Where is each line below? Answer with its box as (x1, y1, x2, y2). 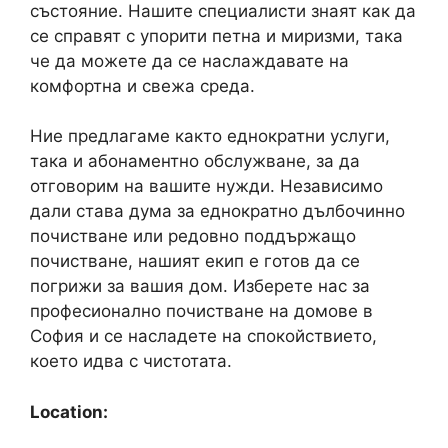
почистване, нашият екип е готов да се (30, 251, 360, 271)
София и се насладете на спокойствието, (30, 326, 377, 346)
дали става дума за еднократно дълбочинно (30, 201, 405, 221)
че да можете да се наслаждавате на (30, 50, 349, 71)
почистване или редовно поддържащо (30, 226, 356, 246)
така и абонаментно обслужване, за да (30, 151, 360, 171)
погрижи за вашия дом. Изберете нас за (30, 276, 370, 296)
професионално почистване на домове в (30, 301, 373, 321)
